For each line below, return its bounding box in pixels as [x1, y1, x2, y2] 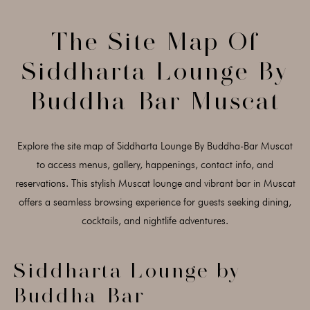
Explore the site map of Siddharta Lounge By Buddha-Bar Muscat [17, 140, 293, 152]
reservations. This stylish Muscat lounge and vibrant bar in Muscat [15, 177, 295, 190]
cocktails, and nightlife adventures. [82, 215, 228, 227]
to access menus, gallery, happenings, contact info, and [37, 158, 273, 171]
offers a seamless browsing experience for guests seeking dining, [19, 196, 291, 208]
